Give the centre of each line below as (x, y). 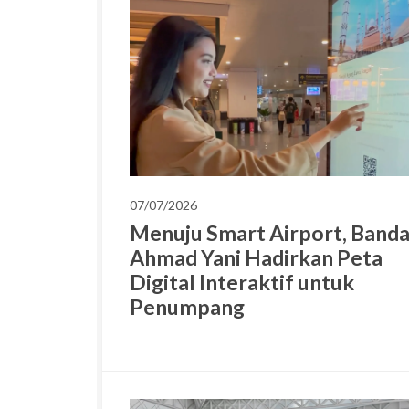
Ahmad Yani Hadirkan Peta (256, 258)
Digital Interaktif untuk (242, 283)
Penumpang (187, 307)
